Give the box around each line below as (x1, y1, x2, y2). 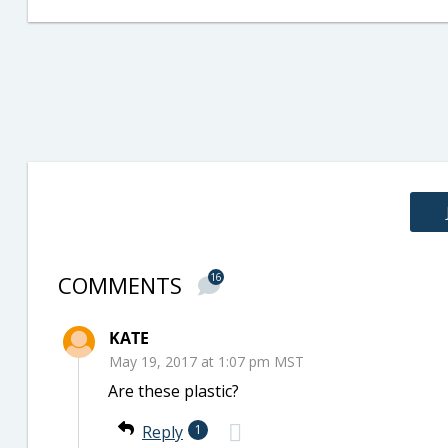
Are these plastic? (108, 380, 239, 402)
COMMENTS (58, 270, 188, 300)
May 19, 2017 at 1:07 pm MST (109, 352, 304, 371)
